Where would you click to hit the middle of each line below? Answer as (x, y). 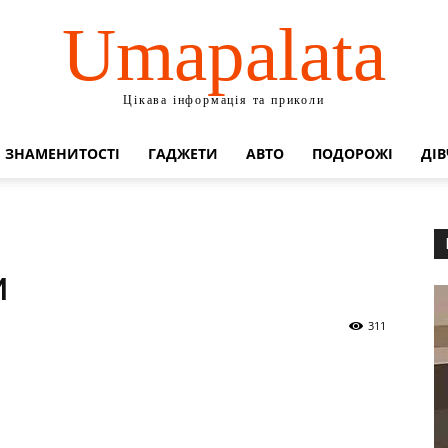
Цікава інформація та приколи (224, 99)
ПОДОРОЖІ (352, 153)
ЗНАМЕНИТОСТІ (62, 153)
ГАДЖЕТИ (182, 153)
